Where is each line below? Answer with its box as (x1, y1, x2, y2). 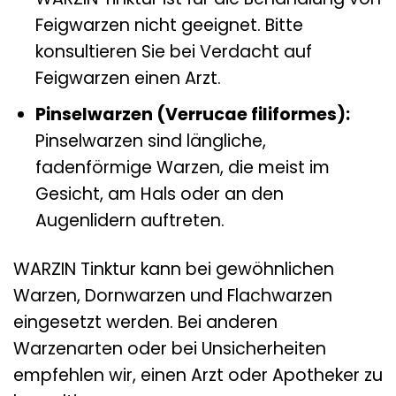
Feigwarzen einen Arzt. (34, 65, 221, 90)
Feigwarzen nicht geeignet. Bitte (34, 12, 303, 37)
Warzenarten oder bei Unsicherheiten (13, 337, 326, 362)
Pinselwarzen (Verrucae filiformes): (34, 103, 350, 127)
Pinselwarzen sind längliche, (34, 129, 266, 154)
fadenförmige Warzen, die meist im (34, 156, 330, 180)
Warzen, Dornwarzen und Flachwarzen (13, 284, 332, 308)
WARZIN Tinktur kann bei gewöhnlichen (13, 257, 334, 282)
